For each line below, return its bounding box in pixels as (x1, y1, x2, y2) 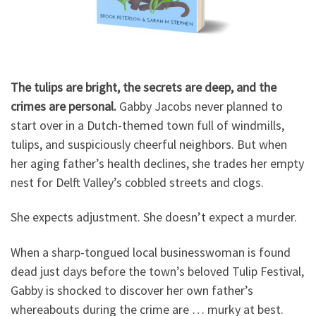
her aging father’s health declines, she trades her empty (11, 154, 304, 171)
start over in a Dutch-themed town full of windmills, (11, 116, 284, 133)
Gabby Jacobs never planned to (116, 97, 283, 114)
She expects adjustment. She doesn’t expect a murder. (11, 209, 297, 226)
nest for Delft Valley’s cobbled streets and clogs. (11, 174, 264, 190)
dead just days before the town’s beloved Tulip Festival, (11, 262, 304, 279)
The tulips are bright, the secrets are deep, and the (11, 78, 276, 95)
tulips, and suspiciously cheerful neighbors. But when (11, 135, 287, 152)
